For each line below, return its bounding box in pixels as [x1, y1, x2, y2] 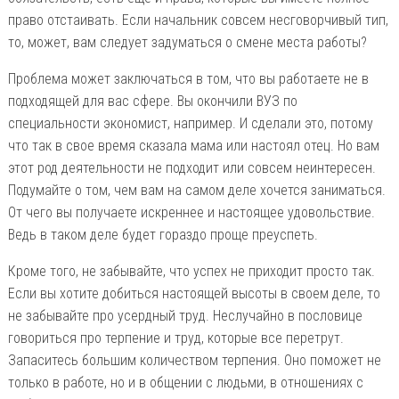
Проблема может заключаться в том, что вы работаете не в [7, 69, 369, 87]
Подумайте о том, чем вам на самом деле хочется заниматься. [7, 181, 386, 199]
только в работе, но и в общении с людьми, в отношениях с [7, 373, 363, 391]
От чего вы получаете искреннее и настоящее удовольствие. [7, 203, 375, 221]
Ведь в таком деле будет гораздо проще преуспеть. [7, 225, 318, 243]
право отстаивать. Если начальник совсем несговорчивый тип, [7, 11, 388, 28]
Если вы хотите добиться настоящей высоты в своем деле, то [7, 284, 380, 302]
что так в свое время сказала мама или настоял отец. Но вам [7, 136, 379, 154]
